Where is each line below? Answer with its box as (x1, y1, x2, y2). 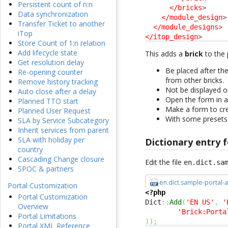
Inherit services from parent (18, 125, 109, 135)
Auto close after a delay (18, 87, 96, 97)
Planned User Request (18, 106, 91, 116)
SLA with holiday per (18, 135, 84, 145)
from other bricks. (165, 75, 224, 85)
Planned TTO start (18, 96, 78, 106)
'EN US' (186, 197, 215, 206)
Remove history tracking (18, 77, 98, 87)
